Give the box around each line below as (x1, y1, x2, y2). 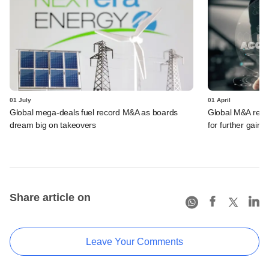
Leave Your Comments (86, 236, 183, 247)
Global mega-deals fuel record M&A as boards (10, 107, 178, 117)
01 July (10, 96, 31, 103)
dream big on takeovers (10, 119, 96, 130)
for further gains (208, 119, 266, 130)
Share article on (10, 191, 91, 204)
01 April (208, 96, 231, 103)
